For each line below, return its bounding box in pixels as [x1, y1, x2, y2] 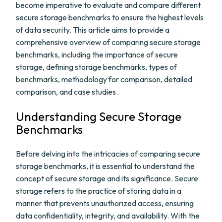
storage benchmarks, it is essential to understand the [16, 161, 195, 171]
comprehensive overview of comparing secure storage [16, 37, 201, 47]
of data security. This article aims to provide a [16, 25, 169, 35]
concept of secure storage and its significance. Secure [16, 173, 198, 183]
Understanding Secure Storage [16, 109, 181, 124]
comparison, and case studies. [16, 87, 118, 97]
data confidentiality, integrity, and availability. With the [16, 211, 200, 221]
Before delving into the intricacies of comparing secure [16, 149, 200, 159]
